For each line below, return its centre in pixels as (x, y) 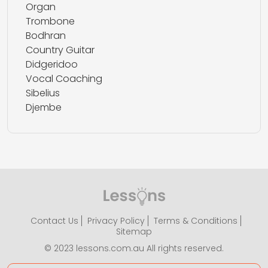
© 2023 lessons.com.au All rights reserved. (134, 248)
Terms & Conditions (195, 221)
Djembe (44, 107)
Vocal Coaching (64, 79)
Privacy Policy (116, 221)
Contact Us (54, 221)
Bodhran (46, 36)
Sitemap (134, 232)
